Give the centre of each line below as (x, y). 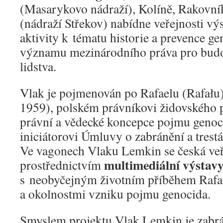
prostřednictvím (62, 165)
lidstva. (38, 66)
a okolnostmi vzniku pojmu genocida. (115, 194)
